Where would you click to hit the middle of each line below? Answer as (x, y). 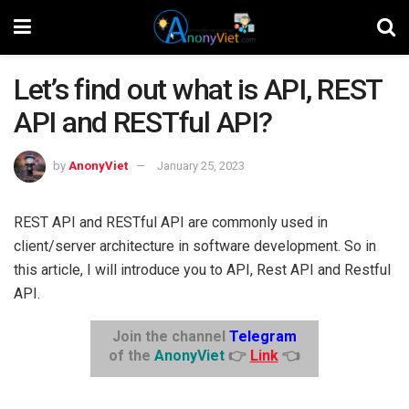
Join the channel (170, 336)
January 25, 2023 (201, 165)
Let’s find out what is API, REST (198, 89)
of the (131, 355)
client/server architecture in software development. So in (195, 246)
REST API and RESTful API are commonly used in (171, 222)
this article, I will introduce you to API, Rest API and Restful (202, 269)
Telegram (262, 336)
